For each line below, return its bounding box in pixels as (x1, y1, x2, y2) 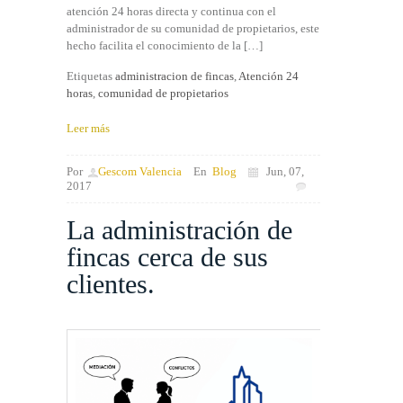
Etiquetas (67, 69, 115, 84)
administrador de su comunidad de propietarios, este (67, 22, 319, 36)
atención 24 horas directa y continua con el (67, 4, 276, 19)
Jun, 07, (258, 165, 304, 179)
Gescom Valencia (98, 165, 182, 179)
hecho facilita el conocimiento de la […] (67, 39, 263, 53)
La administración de (67, 215, 292, 246)
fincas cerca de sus (67, 242, 268, 273)
